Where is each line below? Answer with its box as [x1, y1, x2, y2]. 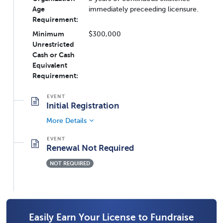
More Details [46, 116, 87, 124]
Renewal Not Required [46, 142, 134, 153]
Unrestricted [32, 40, 74, 48]
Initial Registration [46, 100, 119, 111]
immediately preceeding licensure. [89, 4, 199, 13]
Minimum [32, 29, 64, 38]
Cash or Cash [32, 50, 75, 59]
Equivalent [32, 61, 67, 69]
